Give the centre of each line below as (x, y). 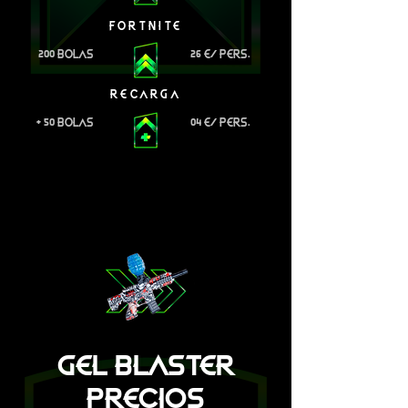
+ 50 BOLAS (65, 122)
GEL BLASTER (146, 366)
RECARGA (146, 94)
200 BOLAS (66, 54)
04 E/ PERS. (220, 122)
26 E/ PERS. (220, 54)
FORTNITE (146, 26)
